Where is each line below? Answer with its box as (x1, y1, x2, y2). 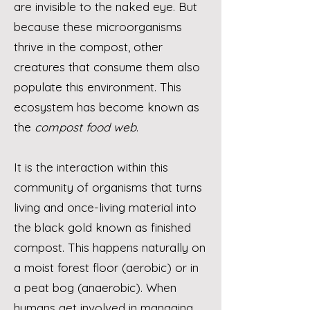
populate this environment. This (14, 80, 181, 94)
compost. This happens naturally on (14, 240, 206, 255)
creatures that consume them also (14, 60, 200, 74)
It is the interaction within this (14, 160, 168, 174)
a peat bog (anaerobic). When (14, 280, 176, 295)
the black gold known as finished (14, 220, 191, 235)
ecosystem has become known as (14, 100, 199, 114)
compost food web (35, 120, 136, 134)
